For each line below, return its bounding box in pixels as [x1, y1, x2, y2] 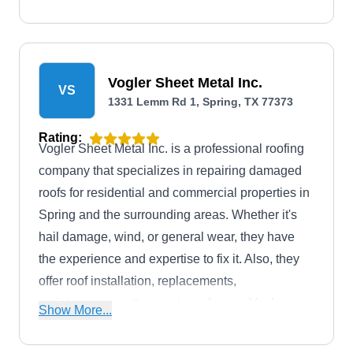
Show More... [39, 303, 112, 317]
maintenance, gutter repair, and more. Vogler [39, 296, 285, 310]
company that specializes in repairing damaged [39, 164, 302, 177]
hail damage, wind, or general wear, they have [39, 230, 295, 243]
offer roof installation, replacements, [39, 274, 236, 288]
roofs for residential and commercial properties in [39, 186, 310, 199]
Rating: [39, 131, 82, 144]
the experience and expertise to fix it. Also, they [39, 252, 299, 266]
